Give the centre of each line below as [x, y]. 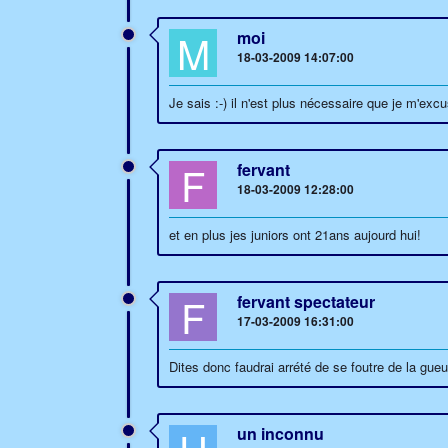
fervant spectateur [306, 301]
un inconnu [280, 433]
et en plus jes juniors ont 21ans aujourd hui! [295, 234]
